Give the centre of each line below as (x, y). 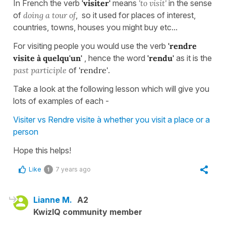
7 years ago (73, 169)
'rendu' (161, 58)
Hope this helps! (42, 150)
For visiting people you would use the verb (91, 46)
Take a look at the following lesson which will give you (111, 89)
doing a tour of (49, 15)
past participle (40, 70)
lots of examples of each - (61, 101)
